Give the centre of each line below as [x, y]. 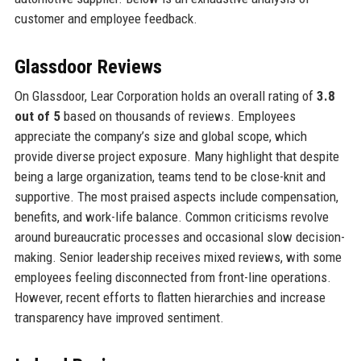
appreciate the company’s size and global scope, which [160, 136]
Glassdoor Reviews [88, 66]
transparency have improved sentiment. [119, 317]
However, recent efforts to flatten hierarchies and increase [170, 297]
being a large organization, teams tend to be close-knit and [170, 176]
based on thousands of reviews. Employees [178, 116]
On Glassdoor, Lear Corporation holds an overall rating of [165, 95]
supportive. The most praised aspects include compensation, [176, 196]
